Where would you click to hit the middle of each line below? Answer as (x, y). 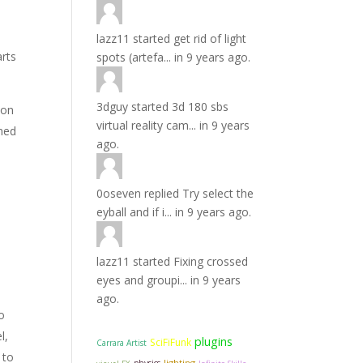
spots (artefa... (134, 57)
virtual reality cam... (147, 125)
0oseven (119, 193)
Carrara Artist (122, 343)
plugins (214, 342)
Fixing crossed (211, 261)
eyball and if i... (135, 212)
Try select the (218, 193)
